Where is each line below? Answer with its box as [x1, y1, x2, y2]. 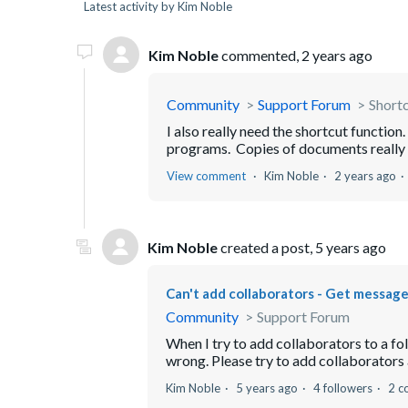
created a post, [218, 238, 315, 256]
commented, [219, 46, 301, 64]
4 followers [313, 381, 372, 396]
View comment [167, 168, 246, 183]
